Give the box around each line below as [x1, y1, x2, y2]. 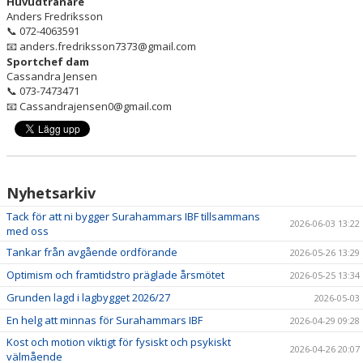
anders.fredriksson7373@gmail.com [17, 38, 196, 53]
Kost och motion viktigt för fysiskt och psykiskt [6, 334, 231, 349]
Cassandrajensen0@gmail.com [17, 98, 172, 113]
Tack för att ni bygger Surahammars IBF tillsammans [6, 208, 260, 224]
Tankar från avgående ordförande [6, 244, 177, 259]
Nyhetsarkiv [6, 182, 96, 203]
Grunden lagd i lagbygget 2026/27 [6, 289, 170, 305]
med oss [6, 223, 49, 238]
